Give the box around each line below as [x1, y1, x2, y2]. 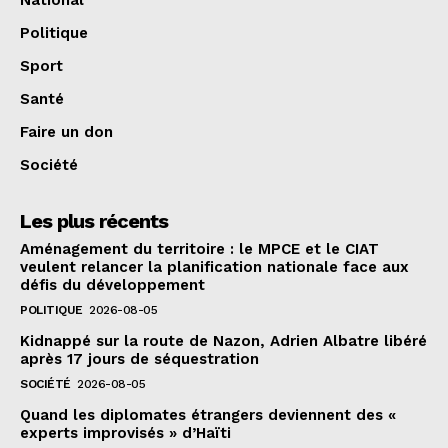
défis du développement [20, 275, 205, 294]
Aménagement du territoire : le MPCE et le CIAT [20, 239, 379, 258]
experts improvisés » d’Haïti [20, 423, 231, 442]
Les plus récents [20, 208, 168, 233]
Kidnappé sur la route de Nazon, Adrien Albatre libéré [20, 331, 427, 350]
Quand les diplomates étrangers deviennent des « [20, 405, 396, 424]
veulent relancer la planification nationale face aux [20, 257, 409, 276]
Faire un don [20, 122, 113, 141]
